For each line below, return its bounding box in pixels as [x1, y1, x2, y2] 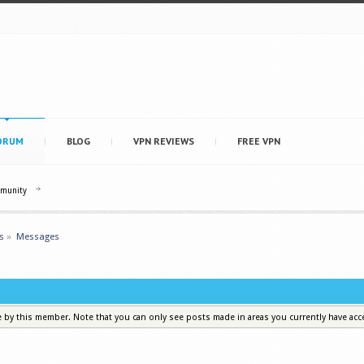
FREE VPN [237, 135, 280, 147]
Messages [16, 231, 60, 242]
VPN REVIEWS [133, 135, 194, 147]
